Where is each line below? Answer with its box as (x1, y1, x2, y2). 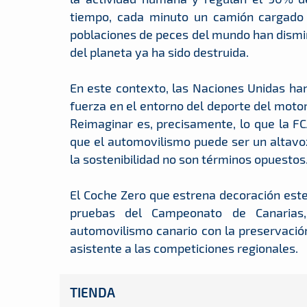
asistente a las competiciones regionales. (70, 240, 298, 256)
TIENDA (70, 284, 115, 300)
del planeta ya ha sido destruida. (70, 44, 249, 60)
